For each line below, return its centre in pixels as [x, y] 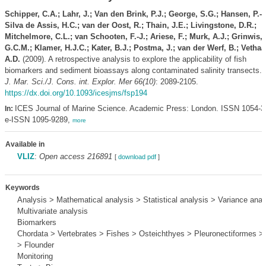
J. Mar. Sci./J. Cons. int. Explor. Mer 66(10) [80, 82]
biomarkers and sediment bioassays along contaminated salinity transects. [134, 70]
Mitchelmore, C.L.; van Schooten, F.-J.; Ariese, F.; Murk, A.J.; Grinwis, [133, 37]
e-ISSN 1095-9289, [38, 120]
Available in [25, 144]
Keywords [22, 188]
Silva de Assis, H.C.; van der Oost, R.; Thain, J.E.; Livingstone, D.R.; [130, 25]
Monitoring [35, 256]
